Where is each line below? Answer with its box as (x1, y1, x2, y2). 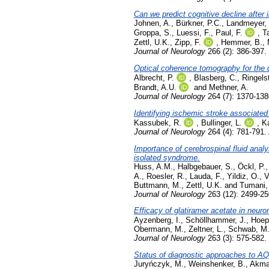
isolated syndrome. (134, 153, 200, 162)
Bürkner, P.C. (176, 19, 222, 28)
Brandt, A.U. (134, 83, 177, 92)
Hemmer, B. (221, 38, 262, 47)
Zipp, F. (175, 38, 201, 47)
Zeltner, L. (189, 225, 223, 234)
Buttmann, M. (134, 180, 181, 190)
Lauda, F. (190, 171, 222, 181)
